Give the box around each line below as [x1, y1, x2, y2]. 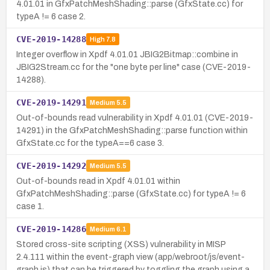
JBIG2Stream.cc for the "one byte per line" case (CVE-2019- [16, 62, 251, 72]
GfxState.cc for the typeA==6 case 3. [16, 138, 164, 148]
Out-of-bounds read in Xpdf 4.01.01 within [16, 176, 180, 186]
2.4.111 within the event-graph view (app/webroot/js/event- [16, 252, 245, 262]
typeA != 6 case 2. [16, 11, 86, 21]
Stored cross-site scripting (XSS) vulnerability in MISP [16, 239, 225, 249]
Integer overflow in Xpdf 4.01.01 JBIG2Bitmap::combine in [16, 49, 238, 59]
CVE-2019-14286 [16, 224, 86, 234]
